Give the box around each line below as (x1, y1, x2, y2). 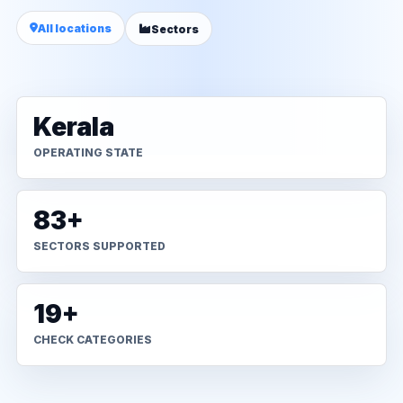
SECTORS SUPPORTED (33, 239, 166, 253)
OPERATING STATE (33, 146, 143, 159)
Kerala (33, 112, 114, 142)
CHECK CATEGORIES (33, 333, 152, 346)
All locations (38, 21, 112, 35)
